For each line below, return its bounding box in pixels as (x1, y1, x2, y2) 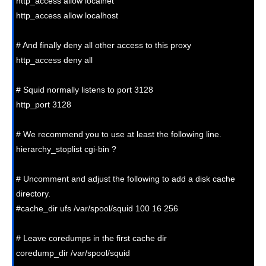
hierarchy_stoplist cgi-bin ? (16, 144, 116, 154)
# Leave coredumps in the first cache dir (16, 233, 167, 243)
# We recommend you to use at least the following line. (16, 129, 221, 139)
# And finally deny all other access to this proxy (16, 40, 191, 50)
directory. (16, 188, 50, 198)
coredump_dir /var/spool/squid (16, 248, 130, 258)
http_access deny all (16, 55, 93, 65)
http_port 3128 (16, 99, 71, 109)
